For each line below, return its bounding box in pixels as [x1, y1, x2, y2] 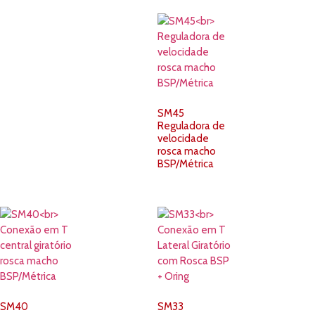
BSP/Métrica [157, 157, 214, 170]
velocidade [157, 131, 209, 145]
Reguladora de [157, 119, 225, 132]
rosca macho [157, 144, 216, 157]
